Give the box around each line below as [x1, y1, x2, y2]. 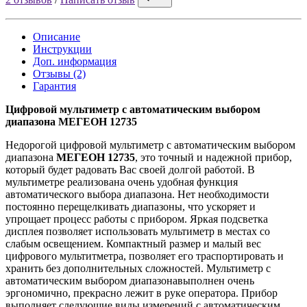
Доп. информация [33, 55, 116, 67]
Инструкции [33, 42, 92, 55]
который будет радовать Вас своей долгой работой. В [5, 163, 255, 175]
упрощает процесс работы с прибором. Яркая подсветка [5, 212, 268, 225]
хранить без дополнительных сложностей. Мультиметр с [5, 262, 271, 274]
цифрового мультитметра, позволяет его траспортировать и [5, 249, 284, 262]
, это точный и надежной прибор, [135, 151, 292, 163]
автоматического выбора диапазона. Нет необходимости [5, 188, 269, 200]
